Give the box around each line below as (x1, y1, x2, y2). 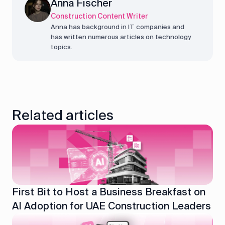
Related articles (12, 106, 114, 124)
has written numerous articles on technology (51, 33, 191, 42)
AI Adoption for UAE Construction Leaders (12, 199, 211, 212)
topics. (51, 43, 72, 52)
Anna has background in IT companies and (51, 23, 184, 32)
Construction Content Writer (51, 12, 148, 21)
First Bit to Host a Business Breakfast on (12, 185, 205, 198)
